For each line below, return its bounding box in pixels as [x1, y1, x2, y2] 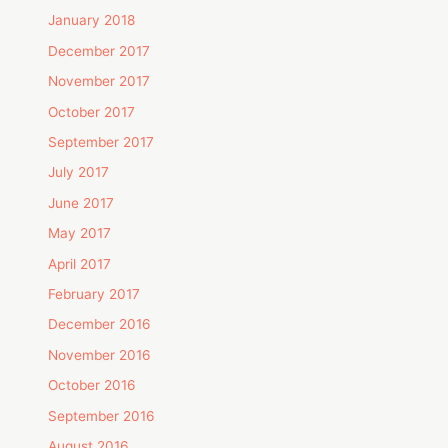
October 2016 [48, 377, 137, 394]
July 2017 [48, 164, 110, 181]
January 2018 [48, 12, 136, 29]
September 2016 [48, 407, 156, 424]
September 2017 [48, 133, 155, 150]
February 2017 [48, 286, 141, 303]
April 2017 [48, 255, 112, 272]
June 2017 [48, 194, 115, 211]
